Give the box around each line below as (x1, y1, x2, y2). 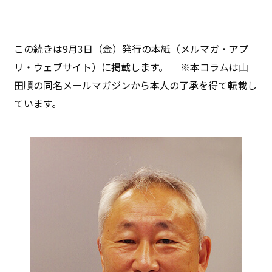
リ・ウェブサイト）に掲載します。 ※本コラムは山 (14, 59, 249, 74)
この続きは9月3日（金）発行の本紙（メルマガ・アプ (14, 41, 249, 56)
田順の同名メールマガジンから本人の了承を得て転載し (14, 77, 257, 92)
